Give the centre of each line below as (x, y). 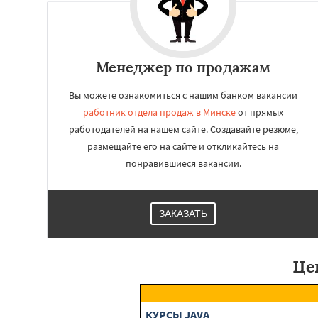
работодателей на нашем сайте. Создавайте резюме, (183, 129)
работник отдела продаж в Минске (159, 112)
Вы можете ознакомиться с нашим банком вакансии (183, 95)
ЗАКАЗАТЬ (183, 214)
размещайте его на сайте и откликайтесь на (183, 146)
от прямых (259, 112)
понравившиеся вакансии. (183, 163)
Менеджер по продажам (183, 67)
